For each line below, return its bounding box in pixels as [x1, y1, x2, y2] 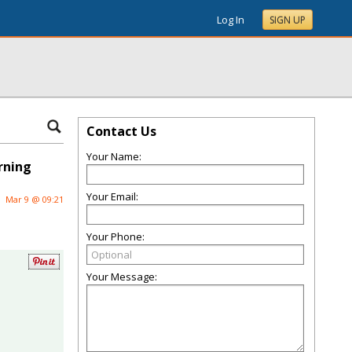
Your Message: [86, 269, 157, 284]
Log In [217, 13, 244, 27]
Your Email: [86, 189, 138, 203]
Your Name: [86, 149, 141, 163]
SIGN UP [269, 13, 306, 27]
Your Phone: [86, 229, 145, 244]
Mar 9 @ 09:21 [5, 193, 64, 205]
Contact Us [86, 123, 156, 140]
